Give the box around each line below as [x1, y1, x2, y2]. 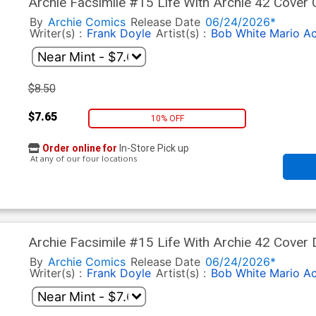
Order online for [42, 142, 117, 154]
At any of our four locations [28, 153, 137, 164]
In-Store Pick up [116, 142, 189, 154]
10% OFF [150, 113, 184, 123]
